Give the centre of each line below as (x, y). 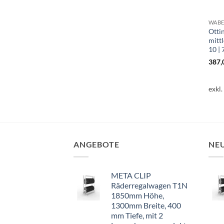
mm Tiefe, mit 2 (137, 215)
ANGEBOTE (96, 144)
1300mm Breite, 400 (146, 205)
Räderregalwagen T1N (149, 185)
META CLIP (131, 175)
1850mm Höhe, (137, 195)
